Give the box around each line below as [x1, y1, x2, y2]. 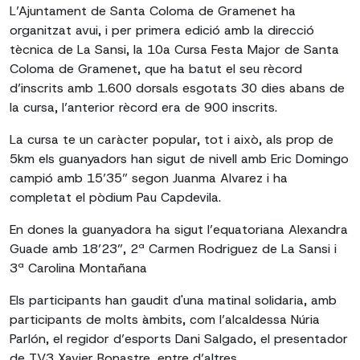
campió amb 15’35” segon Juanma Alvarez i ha [10, 170, 288, 186]
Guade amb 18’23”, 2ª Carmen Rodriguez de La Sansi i [10, 240, 337, 257]
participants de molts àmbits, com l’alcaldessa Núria [10, 311, 320, 328]
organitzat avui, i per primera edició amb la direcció [10, 22, 314, 39]
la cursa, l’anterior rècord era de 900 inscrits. [10, 99, 277, 116]
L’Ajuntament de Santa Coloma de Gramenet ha [10, 2, 296, 19]
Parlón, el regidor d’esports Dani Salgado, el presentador [10, 330, 348, 347]
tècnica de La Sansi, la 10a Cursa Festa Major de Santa [10, 41, 339, 58]
